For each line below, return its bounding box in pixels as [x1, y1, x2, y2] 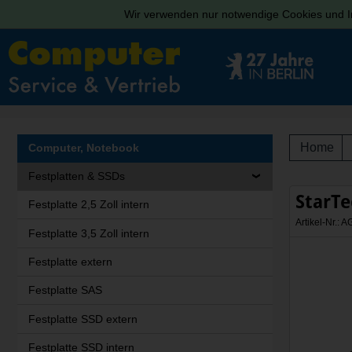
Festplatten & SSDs [27, 169, 125, 182]
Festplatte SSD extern [27, 312, 137, 325]
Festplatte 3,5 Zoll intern [27, 226, 149, 240]
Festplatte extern [27, 255, 112, 268]
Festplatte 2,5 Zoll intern [27, 198, 149, 211]
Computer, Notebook [27, 141, 139, 155]
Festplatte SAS [27, 284, 102, 297]
